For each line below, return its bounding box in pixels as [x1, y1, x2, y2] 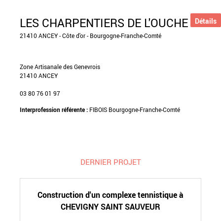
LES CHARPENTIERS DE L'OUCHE [20, 15, 188, 31]
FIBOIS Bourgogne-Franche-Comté [89, 106, 180, 113]
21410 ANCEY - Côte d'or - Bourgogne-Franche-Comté [20, 32, 161, 39]
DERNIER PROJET [80, 156, 141, 167]
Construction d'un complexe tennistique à [37, 189, 184, 200]
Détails [195, 16, 217, 26]
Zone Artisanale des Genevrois [20, 63, 100, 71]
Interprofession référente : [20, 106, 89, 113]
